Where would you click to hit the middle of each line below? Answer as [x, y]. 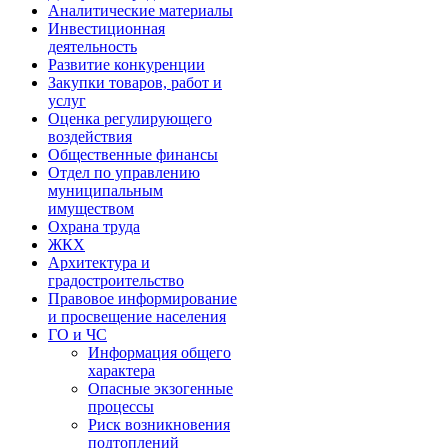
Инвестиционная [106, 28]
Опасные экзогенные [160, 388]
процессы [121, 406]
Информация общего [159, 352]
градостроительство [116, 280]
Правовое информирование [142, 298]
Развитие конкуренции [126, 64]
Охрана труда [94, 226]
